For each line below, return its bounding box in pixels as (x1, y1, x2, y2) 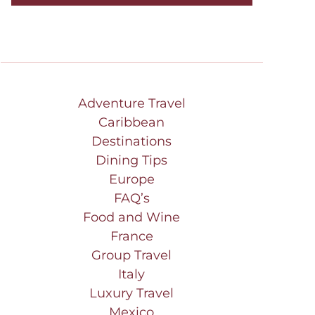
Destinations (91, 133, 172, 149)
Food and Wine (83, 209, 181, 225)
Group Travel (91, 247, 172, 263)
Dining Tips (96, 152, 168, 168)
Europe (108, 171, 155, 187)
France (110, 228, 153, 244)
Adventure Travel (77, 95, 186, 111)
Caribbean (98, 114, 165, 130)
